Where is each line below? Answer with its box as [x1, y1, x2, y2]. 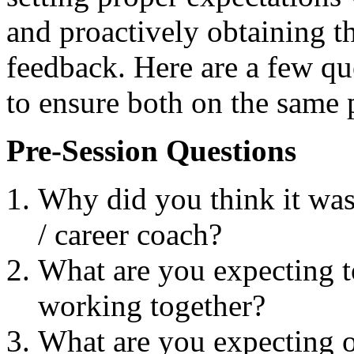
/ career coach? [38, 217, 222, 251]
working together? [38, 288, 265, 322]
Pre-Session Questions [6, 133, 296, 168]
